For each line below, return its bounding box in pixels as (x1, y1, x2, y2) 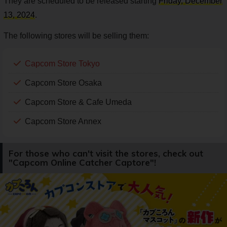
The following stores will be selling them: (4, 31, 149, 41)
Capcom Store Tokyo (25, 59, 100, 68)
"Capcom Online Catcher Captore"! (9, 157, 156, 168)
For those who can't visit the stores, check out (9, 148, 203, 159)
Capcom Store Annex (25, 117, 101, 126)
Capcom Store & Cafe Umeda (25, 98, 132, 107)
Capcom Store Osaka (25, 79, 102, 88)
